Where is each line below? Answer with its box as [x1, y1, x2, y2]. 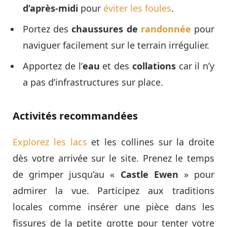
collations [132, 60, 176, 72]
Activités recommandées [13, 109, 138, 123]
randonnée [140, 23, 191, 35]
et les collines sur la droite [87, 136, 214, 148]
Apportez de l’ [23, 60, 83, 72]
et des [99, 60, 132, 72]
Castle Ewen [120, 168, 178, 181]
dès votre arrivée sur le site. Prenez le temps [13, 152, 214, 165]
